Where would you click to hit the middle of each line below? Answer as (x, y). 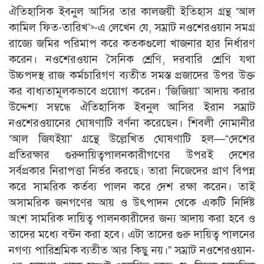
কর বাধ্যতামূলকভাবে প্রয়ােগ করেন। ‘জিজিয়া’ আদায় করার (132, 91)
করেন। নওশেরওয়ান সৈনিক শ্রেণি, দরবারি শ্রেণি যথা (132, 60)
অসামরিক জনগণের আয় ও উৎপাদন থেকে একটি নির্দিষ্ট (132, 203)
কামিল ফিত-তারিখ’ (49, 28)
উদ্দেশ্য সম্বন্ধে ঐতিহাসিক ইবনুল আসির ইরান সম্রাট (132, 107)
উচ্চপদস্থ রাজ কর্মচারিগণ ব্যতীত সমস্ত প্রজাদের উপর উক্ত (132, 75)
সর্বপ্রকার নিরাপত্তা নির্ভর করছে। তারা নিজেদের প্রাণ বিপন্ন (132, 171)
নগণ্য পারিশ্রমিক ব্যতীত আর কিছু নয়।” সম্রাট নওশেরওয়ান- (132, 250)
